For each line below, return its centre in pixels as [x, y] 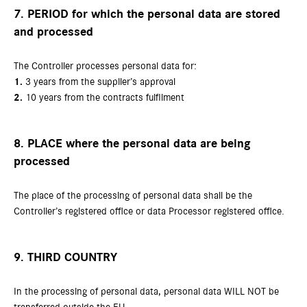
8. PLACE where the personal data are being [132, 144]
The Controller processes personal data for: [105, 66]
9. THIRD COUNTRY [65, 258]
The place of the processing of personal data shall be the [133, 196]
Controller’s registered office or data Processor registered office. [149, 211]
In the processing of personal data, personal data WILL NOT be [146, 292]
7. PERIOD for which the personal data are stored [147, 14]
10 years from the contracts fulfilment [103, 98]
